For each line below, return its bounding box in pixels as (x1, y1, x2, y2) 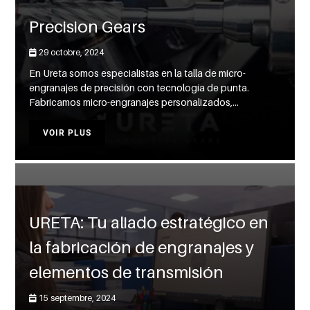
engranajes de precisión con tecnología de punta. (29, 82, 250, 94)
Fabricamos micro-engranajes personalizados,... (29, 96, 239, 109)
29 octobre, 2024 (37, 47, 104, 58)
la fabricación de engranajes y (29, 237, 255, 258)
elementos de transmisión (29, 262, 224, 283)
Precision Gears (29, 17, 146, 37)
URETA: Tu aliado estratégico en (29, 212, 269, 233)
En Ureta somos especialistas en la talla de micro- (29, 67, 246, 80)
